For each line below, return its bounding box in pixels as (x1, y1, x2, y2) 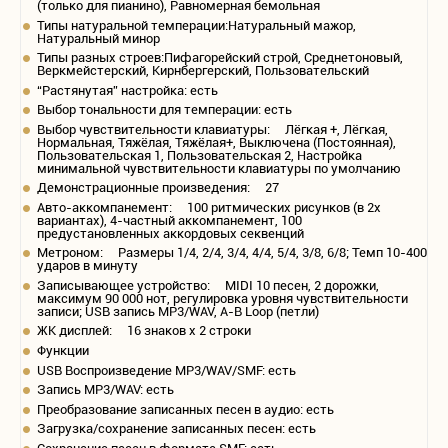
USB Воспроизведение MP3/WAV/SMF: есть (37, 362, 296, 378)
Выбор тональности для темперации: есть (37, 102, 292, 118)
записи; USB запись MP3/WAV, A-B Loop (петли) (37, 303, 319, 319)
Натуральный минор (37, 30, 160, 46)
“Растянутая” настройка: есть (37, 82, 218, 98)
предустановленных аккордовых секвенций (37, 225, 304, 241)
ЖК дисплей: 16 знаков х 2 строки (37, 323, 254, 339)
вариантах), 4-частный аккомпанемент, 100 (37, 212, 302, 228)
